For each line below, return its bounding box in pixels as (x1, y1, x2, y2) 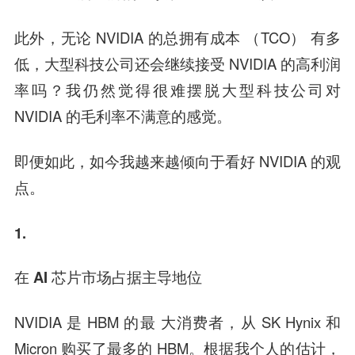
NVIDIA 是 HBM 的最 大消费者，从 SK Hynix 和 (13, 311, 342, 333)
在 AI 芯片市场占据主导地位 (13, 266, 202, 288)
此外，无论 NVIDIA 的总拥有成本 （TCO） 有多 (13, 26, 342, 48)
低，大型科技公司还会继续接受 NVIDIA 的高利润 (13, 52, 342, 74)
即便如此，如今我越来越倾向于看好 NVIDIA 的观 (13, 150, 342, 171)
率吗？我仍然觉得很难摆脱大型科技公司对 (13, 78, 342, 100)
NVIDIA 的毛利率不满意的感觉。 (13, 105, 231, 126)
